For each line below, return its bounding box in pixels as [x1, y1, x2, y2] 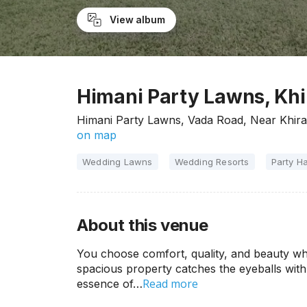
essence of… [77, 277, 143, 291]
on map [77, 128, 116, 142]
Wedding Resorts [174, 156, 249, 167]
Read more [143, 276, 198, 291]
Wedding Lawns [82, 156, 153, 167]
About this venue [77, 215, 208, 235]
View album [109, 14, 165, 25]
